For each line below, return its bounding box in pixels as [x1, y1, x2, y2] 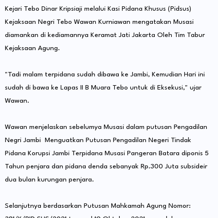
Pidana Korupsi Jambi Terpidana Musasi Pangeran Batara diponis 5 [5, 150, 209, 157]
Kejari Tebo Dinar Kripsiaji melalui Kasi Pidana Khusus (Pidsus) [5, 5, 191, 13]
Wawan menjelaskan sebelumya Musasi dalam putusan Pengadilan [5, 124, 207, 131]
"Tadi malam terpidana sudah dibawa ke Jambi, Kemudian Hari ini [5, 71, 205, 78]
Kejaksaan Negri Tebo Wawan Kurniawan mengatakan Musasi [5, 18, 194, 26]
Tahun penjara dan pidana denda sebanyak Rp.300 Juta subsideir [5, 163, 207, 170]
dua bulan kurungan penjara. [5, 176, 94, 183]
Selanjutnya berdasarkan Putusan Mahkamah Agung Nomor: [5, 202, 191, 210]
